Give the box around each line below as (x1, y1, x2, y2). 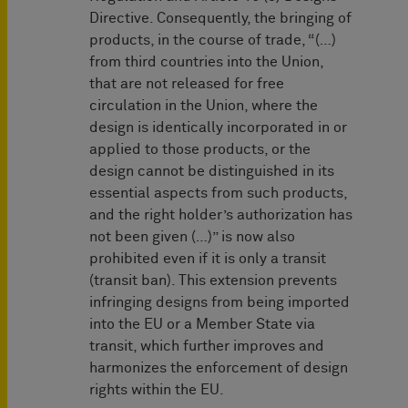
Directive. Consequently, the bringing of (89, 11, 352, 26)
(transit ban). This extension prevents (89, 273, 337, 289)
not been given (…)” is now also (89, 229, 295, 245)
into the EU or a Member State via (89, 317, 315, 332)
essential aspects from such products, (89, 186, 347, 201)
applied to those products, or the (89, 142, 311, 158)
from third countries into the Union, (89, 55, 323, 70)
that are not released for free (89, 76, 284, 92)
